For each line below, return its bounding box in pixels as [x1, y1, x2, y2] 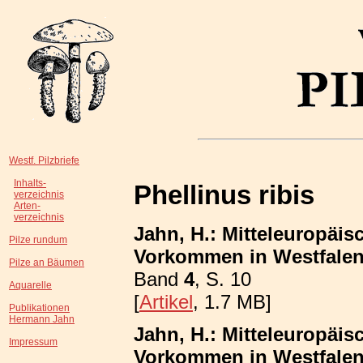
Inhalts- [14, 177, 46, 189]
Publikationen [9, 302, 70, 314]
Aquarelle [9, 280, 52, 291]
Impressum [9, 336, 58, 348]
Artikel [139, 290, 193, 313]
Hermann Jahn [9, 314, 75, 325]
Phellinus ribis [134, 179, 314, 210]
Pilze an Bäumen [9, 257, 84, 268]
